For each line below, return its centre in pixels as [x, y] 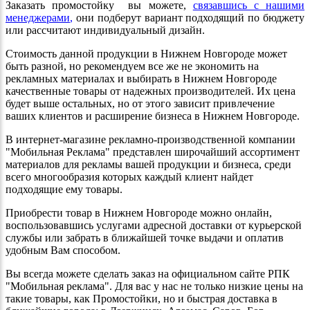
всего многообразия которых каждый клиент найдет [129, 177]
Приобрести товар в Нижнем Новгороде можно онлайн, [139, 213]
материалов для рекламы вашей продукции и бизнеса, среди [148, 165]
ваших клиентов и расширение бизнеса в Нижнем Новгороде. [153, 116]
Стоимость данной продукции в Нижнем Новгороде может [146, 54]
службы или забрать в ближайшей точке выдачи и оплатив [145, 238]
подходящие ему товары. [64, 190]
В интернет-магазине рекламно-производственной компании [151, 140]
